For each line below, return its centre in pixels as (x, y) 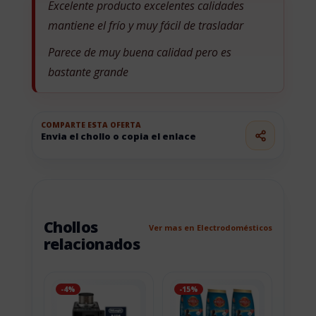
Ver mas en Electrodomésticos (211, 227)
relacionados (92, 244)
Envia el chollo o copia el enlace (118, 136)
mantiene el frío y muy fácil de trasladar (145, 26)
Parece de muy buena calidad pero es (139, 53)
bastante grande (88, 72)
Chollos (71, 227)
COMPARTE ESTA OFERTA (91, 125)
